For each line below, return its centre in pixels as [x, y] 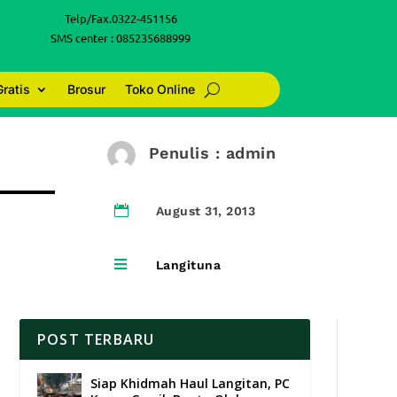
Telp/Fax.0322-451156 [121, 18]
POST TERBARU [96, 340]
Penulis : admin [212, 152]
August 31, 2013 [206, 211]
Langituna [188, 265]
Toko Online [160, 89]
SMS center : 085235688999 [121, 38]
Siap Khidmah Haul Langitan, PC [190, 384]
